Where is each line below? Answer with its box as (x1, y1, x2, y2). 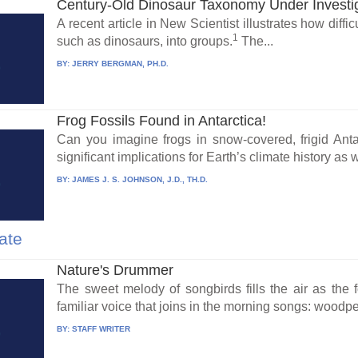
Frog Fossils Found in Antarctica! (57, 113, 267, 129)
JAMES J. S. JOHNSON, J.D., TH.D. (72, 175, 209, 185)
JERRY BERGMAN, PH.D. (72, 58, 169, 68)
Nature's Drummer (57, 262, 174, 279)
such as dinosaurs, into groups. (57, 34, 233, 48)
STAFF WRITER (72, 324, 131, 334)
